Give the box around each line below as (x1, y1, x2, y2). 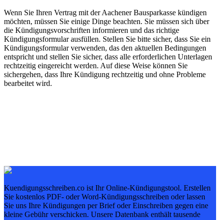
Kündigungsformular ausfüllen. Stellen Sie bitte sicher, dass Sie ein (4, 35, 211, 43)
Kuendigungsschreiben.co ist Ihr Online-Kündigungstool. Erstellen (4, 184, 211, 192)
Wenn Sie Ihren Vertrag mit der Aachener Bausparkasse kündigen (4, 8, 207, 17)
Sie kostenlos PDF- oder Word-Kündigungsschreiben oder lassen (4, 192, 205, 201)
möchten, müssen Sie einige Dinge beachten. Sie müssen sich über (4, 17, 209, 26)
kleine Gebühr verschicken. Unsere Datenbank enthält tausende (4, 210, 200, 219)
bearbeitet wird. (4, 79, 52, 87)
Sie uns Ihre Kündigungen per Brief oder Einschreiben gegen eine (4, 201, 208, 210)
